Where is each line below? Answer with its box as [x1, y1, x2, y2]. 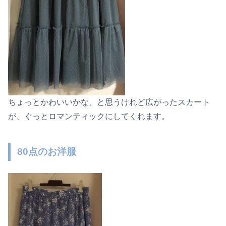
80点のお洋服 [17, 146, 77, 157]
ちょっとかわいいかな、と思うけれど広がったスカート [8, 98, 210, 107]
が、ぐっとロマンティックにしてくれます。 [8, 112, 169, 121]
